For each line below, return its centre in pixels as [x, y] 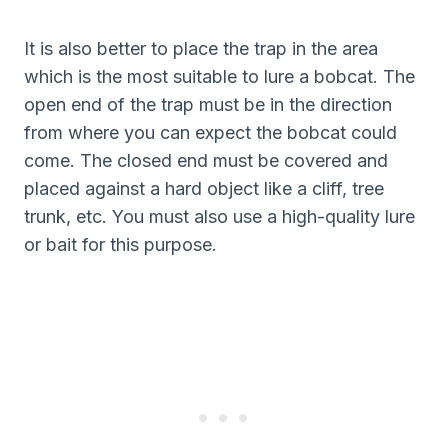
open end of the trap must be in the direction [208, 104]
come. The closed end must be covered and [206, 160]
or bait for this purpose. [120, 244]
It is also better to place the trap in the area [201, 48]
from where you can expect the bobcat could [210, 132]
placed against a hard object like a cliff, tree [204, 188]
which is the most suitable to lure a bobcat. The [219, 76]
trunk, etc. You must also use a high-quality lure [219, 216]
